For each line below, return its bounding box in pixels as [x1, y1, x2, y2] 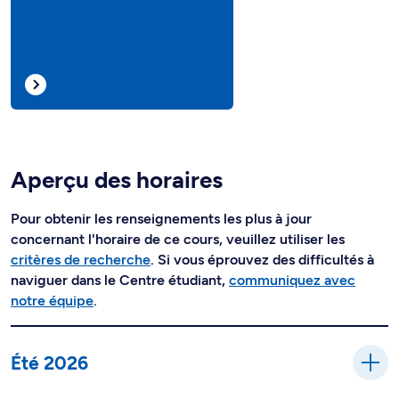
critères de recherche [11, 251, 151, 268]
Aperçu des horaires [11, 166, 223, 194]
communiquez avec [229, 272, 355, 289]
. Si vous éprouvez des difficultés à [151, 251, 374, 268]
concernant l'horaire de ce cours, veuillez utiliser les [11, 231, 345, 248]
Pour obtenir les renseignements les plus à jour [11, 210, 312, 227]
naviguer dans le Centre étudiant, [11, 272, 229, 289]
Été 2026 [11, 351, 88, 374]
